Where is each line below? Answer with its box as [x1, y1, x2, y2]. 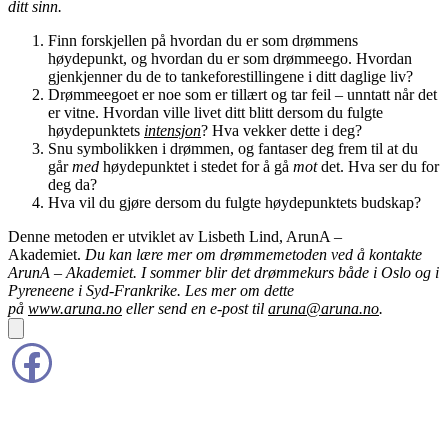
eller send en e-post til [122, 299, 268, 317]
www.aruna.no [28, 299, 122, 317]
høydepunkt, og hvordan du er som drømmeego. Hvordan [48, 49, 412, 67]
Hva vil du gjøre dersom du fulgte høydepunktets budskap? [48, 193, 421, 211]
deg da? [48, 175, 97, 193]
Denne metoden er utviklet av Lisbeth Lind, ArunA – [8, 227, 342, 245]
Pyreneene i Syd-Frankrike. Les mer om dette [8, 281, 294, 299]
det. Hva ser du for [317, 157, 439, 175]
